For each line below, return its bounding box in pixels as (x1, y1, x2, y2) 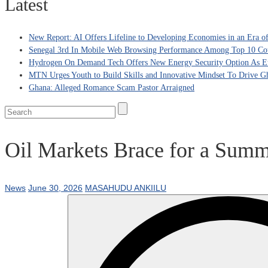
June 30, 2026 (28, 182, 83, 193)
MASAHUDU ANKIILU (85, 182, 166, 193)
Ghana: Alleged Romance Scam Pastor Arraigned (29, 83, 194, 92)
